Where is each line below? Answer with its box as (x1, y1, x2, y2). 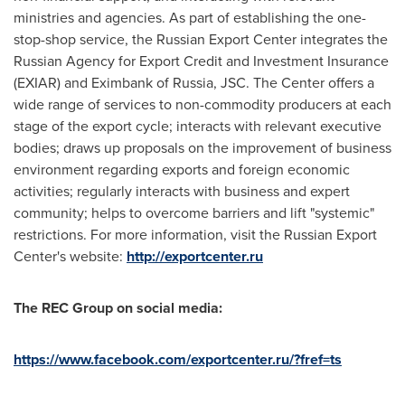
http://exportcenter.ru (127, 246, 263, 267)
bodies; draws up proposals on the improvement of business (14, 137, 391, 157)
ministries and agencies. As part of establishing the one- (14, 7, 366, 27)
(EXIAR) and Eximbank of (14, 72, 173, 92)
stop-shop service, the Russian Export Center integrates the (14, 29, 388, 49)
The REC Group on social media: (14, 297, 222, 318)
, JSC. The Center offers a (213, 72, 374, 92)
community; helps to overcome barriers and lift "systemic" (14, 202, 374, 222)
